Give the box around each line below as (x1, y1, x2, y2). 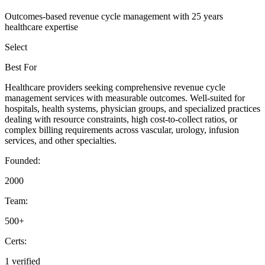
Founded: (5, 156, 40, 166)
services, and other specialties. (5, 135, 117, 146)
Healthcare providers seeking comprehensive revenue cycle (5, 82, 225, 93)
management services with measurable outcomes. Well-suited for (5, 93, 245, 104)
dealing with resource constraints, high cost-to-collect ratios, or (5, 114, 237, 125)
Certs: (5, 236, 27, 247)
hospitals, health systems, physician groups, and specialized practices (5, 104, 260, 114)
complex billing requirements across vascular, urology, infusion (5, 125, 239, 135)
